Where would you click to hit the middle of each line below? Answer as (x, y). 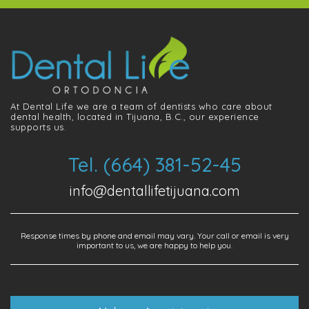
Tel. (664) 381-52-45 (154, 164)
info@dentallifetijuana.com (154, 190)
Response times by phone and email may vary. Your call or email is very (154, 235)
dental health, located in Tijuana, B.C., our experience (135, 116)
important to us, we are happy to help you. (154, 245)
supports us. (38, 127)
